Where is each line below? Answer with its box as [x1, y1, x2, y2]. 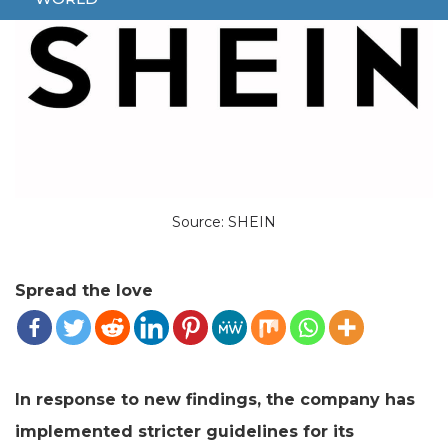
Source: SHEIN [172, 212, 276, 231]
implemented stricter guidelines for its [15, 421, 354, 441]
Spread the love [15, 280, 153, 300]
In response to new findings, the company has [15, 389, 415, 409]
